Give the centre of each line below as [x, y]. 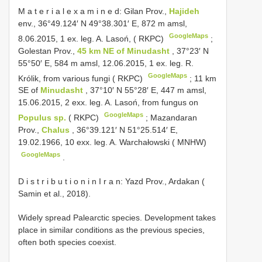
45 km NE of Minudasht [125, 51]
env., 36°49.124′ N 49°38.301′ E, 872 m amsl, [103, 23]
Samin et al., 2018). [54, 193]
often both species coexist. [67, 242]
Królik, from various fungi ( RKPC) [82, 78]
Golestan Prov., [48, 51]
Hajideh [184, 11]
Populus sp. [42, 117]
